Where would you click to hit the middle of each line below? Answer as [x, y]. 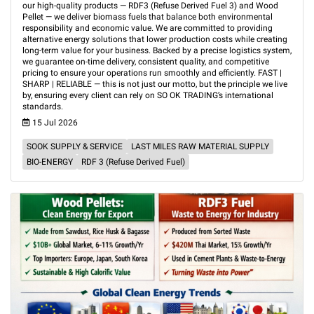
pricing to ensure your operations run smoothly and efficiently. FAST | [152, 73]
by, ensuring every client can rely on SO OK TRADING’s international [148, 95]
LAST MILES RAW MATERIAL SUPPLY [200, 146]
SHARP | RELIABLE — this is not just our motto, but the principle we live [155, 84]
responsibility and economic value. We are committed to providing [148, 28]
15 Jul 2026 [54, 123]
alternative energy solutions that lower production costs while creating [155, 39]
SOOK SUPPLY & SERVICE [75, 146]
